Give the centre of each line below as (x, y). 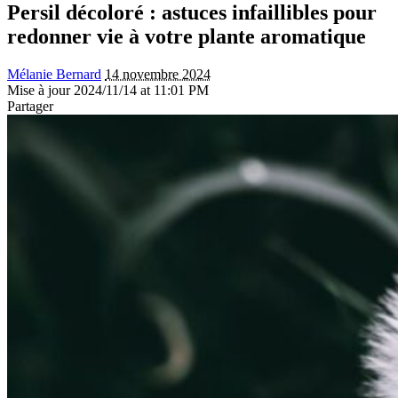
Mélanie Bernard (54, 74)
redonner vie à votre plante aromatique (187, 36)
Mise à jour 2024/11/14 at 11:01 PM (108, 90)
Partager (30, 106)
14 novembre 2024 (158, 74)
